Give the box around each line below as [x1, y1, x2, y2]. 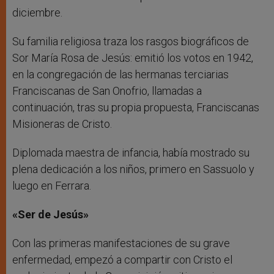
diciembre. [12, 6, 62, 20]
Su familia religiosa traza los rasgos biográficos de [12, 35, 249, 48]
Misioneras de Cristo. [12, 117, 112, 131]
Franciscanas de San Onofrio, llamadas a [12, 84, 202, 98]
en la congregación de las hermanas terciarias [12, 68, 229, 81]
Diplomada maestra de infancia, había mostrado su [12, 146, 250, 160]
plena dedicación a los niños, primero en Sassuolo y [12, 163, 254, 176]
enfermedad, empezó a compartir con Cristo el [12, 253, 232, 267]
